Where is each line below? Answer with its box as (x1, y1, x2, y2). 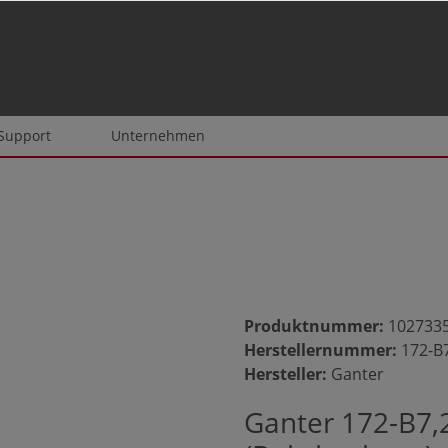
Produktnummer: (244, 315, 388, 337)
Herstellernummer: (244, 339, 401, 361)
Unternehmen (111, 126, 205, 145)
